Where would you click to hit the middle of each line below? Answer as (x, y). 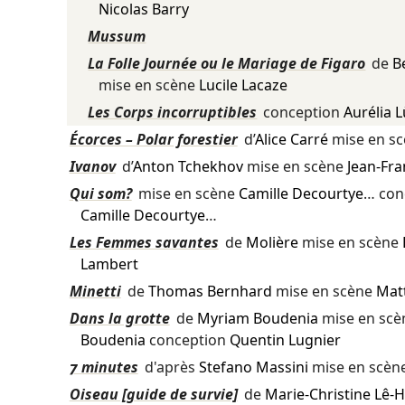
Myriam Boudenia (257, 319)
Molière (272, 243)
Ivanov (92, 167)
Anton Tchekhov (188, 167)
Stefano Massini (253, 367)
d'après (170, 367)
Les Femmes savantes (144, 243)
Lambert (109, 264)
